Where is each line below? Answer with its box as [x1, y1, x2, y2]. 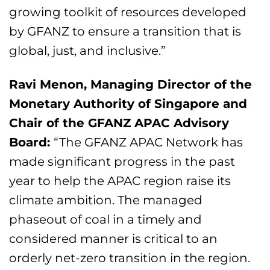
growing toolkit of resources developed [9, 5, 247, 19]
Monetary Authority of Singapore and [9, 96, 248, 111]
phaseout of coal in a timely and [9, 212, 202, 227]
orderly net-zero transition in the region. [9, 251, 251, 265]
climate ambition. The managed [9, 193, 203, 207]
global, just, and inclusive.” [9, 43, 166, 58]
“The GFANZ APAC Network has [54, 135, 243, 149]
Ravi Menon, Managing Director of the [9, 77, 253, 92]
